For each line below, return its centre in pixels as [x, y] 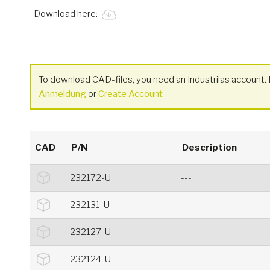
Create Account [130, 94]
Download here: [67, 14]
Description [209, 148]
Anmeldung [62, 94]
